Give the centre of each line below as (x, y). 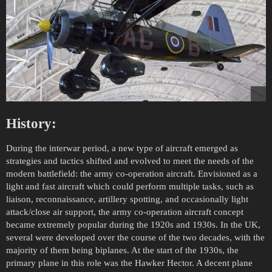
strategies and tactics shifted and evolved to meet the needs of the (130, 161)
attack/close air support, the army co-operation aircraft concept (125, 212)
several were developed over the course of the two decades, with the (135, 237)
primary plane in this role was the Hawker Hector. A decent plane (129, 263)
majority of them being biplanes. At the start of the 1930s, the (122, 250)
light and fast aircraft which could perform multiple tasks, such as (130, 186)
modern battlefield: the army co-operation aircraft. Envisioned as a (132, 173)
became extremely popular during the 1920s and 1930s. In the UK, (133, 224)
